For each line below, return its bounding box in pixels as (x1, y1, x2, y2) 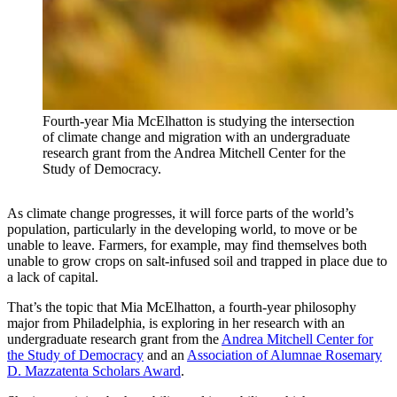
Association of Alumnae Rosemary (187, 347, 382, 363)
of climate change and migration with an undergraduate (43, 129, 350, 145)
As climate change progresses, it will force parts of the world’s (7, 206, 354, 222)
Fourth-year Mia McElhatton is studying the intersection (43, 113, 354, 129)
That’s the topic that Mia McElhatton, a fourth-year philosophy (7, 300, 356, 315)
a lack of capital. (7, 269, 98, 285)
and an (144, 347, 187, 363)
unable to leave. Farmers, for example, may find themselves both (7, 237, 367, 253)
